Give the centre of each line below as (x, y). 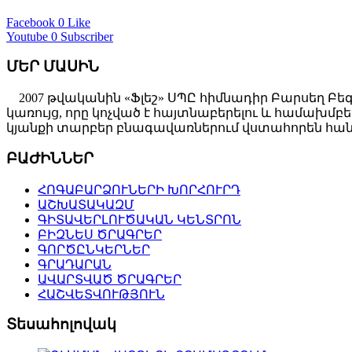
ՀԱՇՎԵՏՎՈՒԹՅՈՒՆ (101, 294)
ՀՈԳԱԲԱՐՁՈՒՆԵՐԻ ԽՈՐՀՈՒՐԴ (139, 189)
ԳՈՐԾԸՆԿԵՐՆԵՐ (94, 249)
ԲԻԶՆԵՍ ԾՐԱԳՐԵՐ (100, 234)
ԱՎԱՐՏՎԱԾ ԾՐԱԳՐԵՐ (110, 279)
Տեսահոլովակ (61, 324)
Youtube (27, 36)
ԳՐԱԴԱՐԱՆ (75, 264)
